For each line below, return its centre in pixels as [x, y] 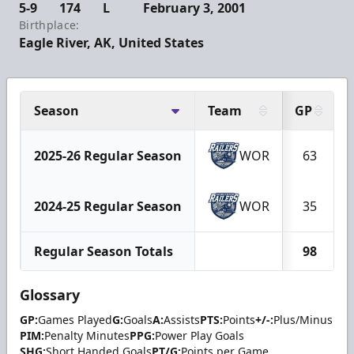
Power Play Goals [200, 336]
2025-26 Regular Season [108, 156]
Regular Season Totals [104, 252]
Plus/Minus [303, 320]
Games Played [75, 320]
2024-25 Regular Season [108, 207]
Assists [182, 320]
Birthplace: [49, 25]
